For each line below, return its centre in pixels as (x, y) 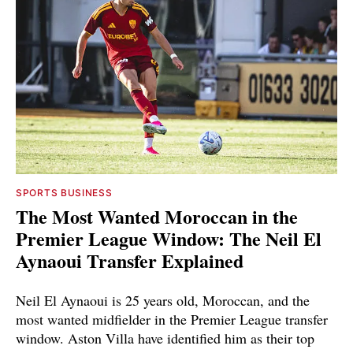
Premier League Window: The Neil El (169, 238)
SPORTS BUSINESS (64, 192)
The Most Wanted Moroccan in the (157, 216)
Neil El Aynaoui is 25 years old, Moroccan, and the (163, 300)
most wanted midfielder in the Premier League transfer (172, 319)
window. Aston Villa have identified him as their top (165, 338)
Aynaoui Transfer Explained (130, 260)
